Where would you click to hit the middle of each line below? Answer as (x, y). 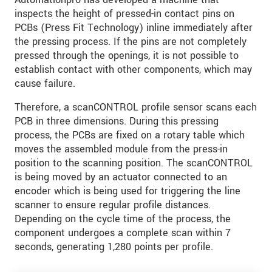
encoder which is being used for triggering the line (127, 191)
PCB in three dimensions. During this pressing (117, 121)
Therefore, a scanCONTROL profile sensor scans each (136, 107)
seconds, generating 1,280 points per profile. (114, 247)
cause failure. (45, 84)
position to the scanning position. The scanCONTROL (134, 163)
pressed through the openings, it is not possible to (127, 56)
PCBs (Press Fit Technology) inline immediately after (134, 28)
